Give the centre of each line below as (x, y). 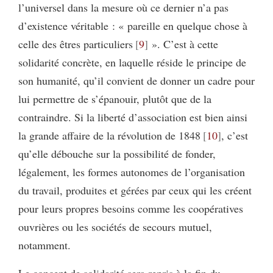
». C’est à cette (183, 44)
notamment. (44, 245)
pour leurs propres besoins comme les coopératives (131, 208)
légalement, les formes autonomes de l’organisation (132, 172)
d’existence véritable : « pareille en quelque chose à (133, 26)
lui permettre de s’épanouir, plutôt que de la (115, 99)
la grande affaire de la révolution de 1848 (109, 135)
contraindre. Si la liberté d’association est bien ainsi (133, 117)
